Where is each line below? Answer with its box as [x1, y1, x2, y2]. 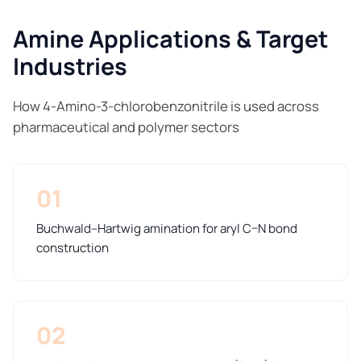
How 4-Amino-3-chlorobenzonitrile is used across [13, 96, 319, 115]
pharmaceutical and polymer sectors [13, 117, 239, 136]
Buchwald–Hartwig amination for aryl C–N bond [36, 219, 297, 237]
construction [36, 239, 109, 256]
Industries [13, 49, 127, 82]
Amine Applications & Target [13, 22, 328, 55]
